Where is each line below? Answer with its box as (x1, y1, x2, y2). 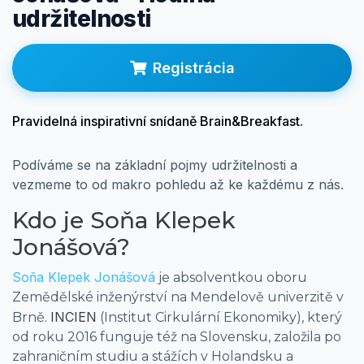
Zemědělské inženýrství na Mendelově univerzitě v (12, 288, 344, 305)
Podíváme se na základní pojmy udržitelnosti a (12, 156, 297, 173)
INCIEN (50, 308, 97, 325)
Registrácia (152, 58, 235, 76)
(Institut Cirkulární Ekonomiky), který (97, 309, 342, 325)
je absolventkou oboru (155, 269, 307, 285)
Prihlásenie (45, 37, 116, 53)
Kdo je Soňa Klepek (12, 206, 236, 234)
